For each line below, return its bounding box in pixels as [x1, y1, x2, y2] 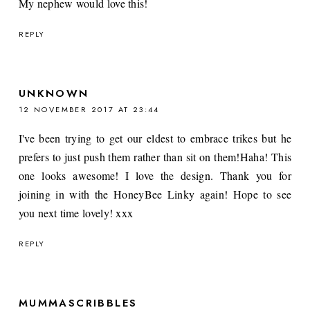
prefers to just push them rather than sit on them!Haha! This [18, 149, 292, 164]
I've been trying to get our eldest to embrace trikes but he [18, 130, 292, 145]
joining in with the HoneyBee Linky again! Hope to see [18, 186, 292, 201]
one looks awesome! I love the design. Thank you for [18, 167, 292, 183]
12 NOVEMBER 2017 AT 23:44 [18, 103, 160, 115]
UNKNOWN [18, 85, 89, 101]
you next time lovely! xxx [18, 205, 134, 220]
